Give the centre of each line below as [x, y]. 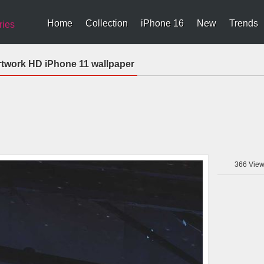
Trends [244, 23]
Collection [107, 23]
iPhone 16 [162, 23]
